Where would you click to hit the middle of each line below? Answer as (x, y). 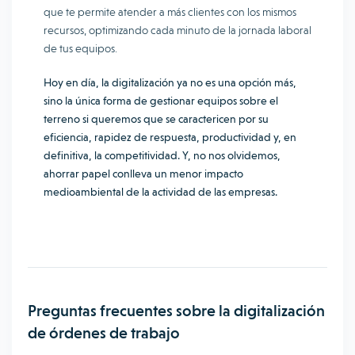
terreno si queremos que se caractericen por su (156, 119)
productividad (237, 137)
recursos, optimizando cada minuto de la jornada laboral (177, 30)
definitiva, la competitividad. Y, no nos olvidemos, (162, 155)
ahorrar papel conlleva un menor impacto (143, 174)
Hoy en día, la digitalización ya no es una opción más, (170, 82)
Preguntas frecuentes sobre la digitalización (176, 311)
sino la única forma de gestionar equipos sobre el (161, 101)
